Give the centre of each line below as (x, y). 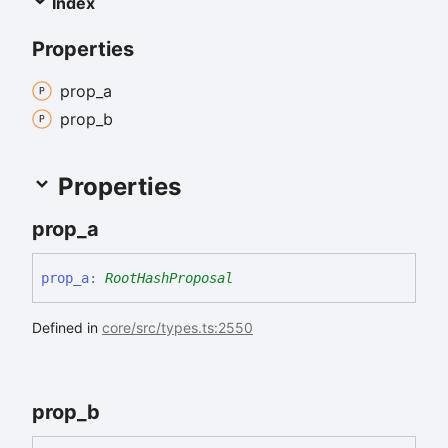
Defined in (67, 327)
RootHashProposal (169, 277)
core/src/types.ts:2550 (177, 327)
